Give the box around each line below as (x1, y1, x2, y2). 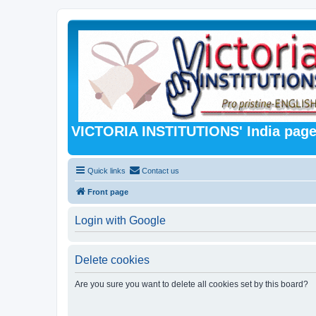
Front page (87, 187, 128, 196)
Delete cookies (75, 253, 150, 266)
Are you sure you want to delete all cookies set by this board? (75, 279, 308, 289)
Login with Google (75, 214, 166, 226)
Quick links (87, 166, 126, 175)
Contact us (142, 166, 179, 175)
